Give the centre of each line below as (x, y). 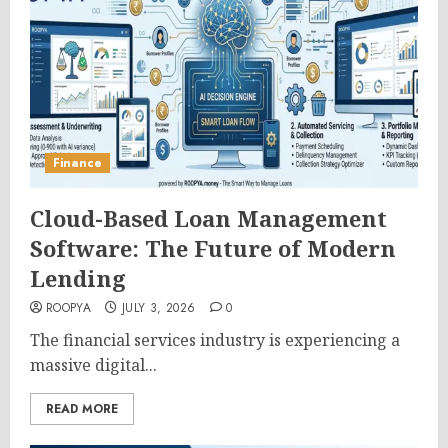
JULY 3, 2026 (158, 308)
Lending (78, 278)
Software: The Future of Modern (213, 248)
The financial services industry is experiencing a (215, 340)
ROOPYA (69, 308)
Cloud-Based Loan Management (208, 218)
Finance (77, 163)
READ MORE (82, 409)
